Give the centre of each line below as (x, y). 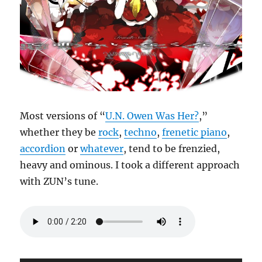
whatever (102, 148)
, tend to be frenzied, (172, 148)
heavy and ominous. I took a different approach (130, 165)
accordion (43, 148)
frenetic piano (195, 132)
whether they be (59, 132)
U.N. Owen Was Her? (152, 116)
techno (141, 132)
